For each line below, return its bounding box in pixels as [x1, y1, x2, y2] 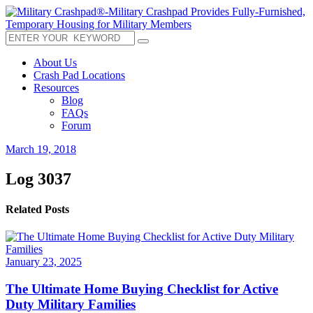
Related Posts [6, 203, 69, 216]
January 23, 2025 [6, 256, 82, 268]
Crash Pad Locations [34, 69, 125, 81]
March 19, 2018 [6, 143, 76, 155]
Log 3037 [6, 169, 71, 188]
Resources [34, 82, 79, 94]
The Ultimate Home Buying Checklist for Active [6, 282, 278, 297]
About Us [34, 57, 77, 68]
